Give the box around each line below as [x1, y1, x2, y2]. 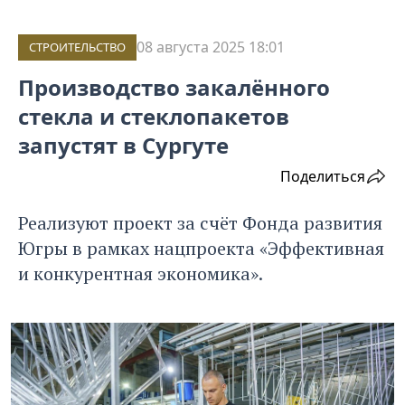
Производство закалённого [18, 72, 330, 103]
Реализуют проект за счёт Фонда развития [18, 211, 382, 236]
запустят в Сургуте [18, 130, 229, 161]
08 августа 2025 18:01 [137, 37, 285, 58]
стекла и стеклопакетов [18, 101, 289, 132]
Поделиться [280, 166, 365, 187]
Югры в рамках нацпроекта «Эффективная [18, 236, 384, 261]
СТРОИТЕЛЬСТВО [29, 39, 126, 56]
